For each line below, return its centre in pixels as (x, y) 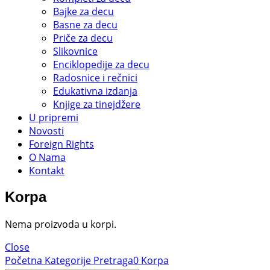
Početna (24, 261)
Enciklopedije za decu (101, 64)
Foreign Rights (61, 144)
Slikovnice (75, 51)
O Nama (47, 157)
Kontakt (47, 170)
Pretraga (112, 261)
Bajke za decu (83, 11)
